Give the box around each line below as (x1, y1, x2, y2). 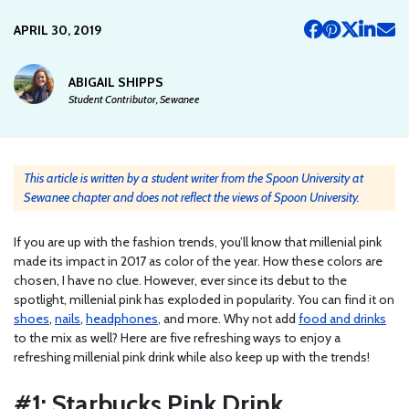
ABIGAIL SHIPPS (68, 74, 163, 91)
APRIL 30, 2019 (14, 21, 101, 38)
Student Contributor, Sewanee (68, 92, 200, 107)
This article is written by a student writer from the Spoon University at (24, 170, 363, 187)
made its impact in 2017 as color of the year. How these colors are (14, 253, 383, 270)
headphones (86, 310, 158, 328)
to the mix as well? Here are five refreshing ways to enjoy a (14, 330, 341, 347)
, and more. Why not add (158, 310, 299, 328)
